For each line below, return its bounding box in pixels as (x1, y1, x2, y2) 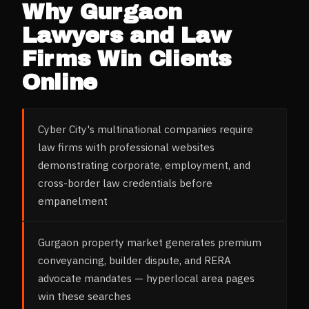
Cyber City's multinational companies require (38, 121, 253, 136)
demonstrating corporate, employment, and (38, 157, 250, 172)
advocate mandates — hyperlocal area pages (38, 270, 255, 285)
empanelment (38, 193, 108, 208)
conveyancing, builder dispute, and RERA (38, 252, 231, 267)
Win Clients (90, 46, 231, 71)
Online (22, 70, 98, 94)
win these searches (38, 288, 131, 303)
